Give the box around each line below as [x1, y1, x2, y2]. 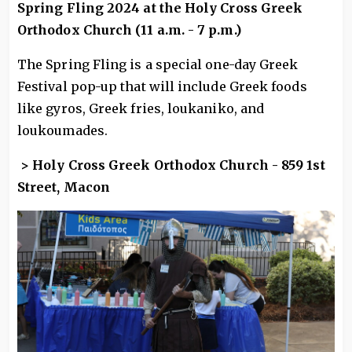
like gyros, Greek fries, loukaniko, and [17, 100, 265, 116]
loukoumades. [17, 122, 108, 138]
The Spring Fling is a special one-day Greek [17, 56, 299, 72]
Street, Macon [17, 178, 111, 195]
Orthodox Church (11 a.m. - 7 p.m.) [17, 21, 241, 38]
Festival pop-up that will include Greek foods [17, 78, 307, 94]
